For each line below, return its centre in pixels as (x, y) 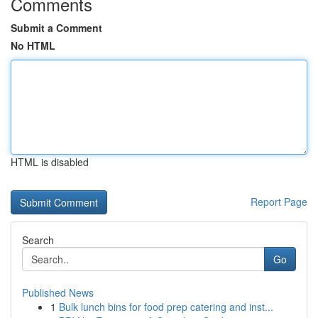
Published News (58, 292)
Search (38, 240)
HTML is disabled (50, 162)
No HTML (33, 45)
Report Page (279, 202)
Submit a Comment (56, 28)
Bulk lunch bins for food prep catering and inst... (166, 307)
